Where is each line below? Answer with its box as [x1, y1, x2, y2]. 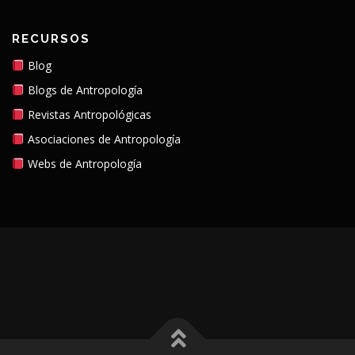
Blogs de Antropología [24, 82, 143, 98]
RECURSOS [12, 32, 90, 47]
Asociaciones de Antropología [24, 132, 181, 147]
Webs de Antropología [24, 156, 142, 172]
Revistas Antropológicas [24, 107, 151, 123]
